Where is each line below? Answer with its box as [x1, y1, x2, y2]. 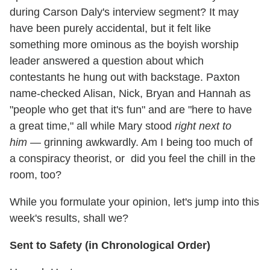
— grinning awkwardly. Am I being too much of [27, 136, 253, 149]
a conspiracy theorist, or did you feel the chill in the [10, 152, 256, 165]
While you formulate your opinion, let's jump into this [10, 196, 259, 209]
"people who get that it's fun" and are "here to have [10, 104, 252, 116]
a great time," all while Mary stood [10, 120, 175, 133]
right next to [175, 120, 231, 133]
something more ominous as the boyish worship [10, 39, 239, 51]
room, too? [10, 169, 61, 181]
